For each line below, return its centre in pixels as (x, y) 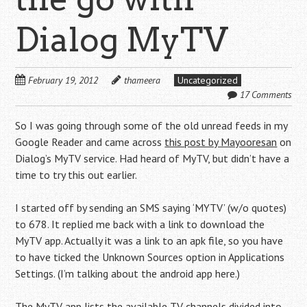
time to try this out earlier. (76, 175)
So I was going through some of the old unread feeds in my (151, 125)
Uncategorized (208, 80)
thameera (143, 80)
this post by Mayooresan (221, 142)
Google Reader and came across (90, 142)
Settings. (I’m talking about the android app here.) (128, 273)
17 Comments (266, 95)
